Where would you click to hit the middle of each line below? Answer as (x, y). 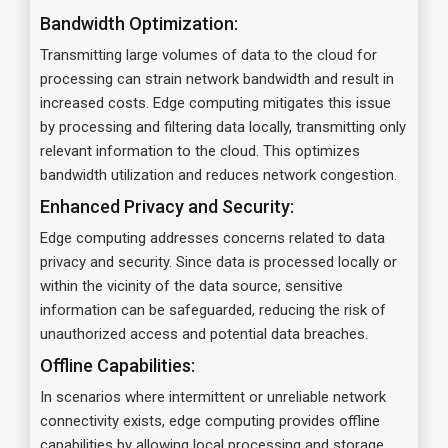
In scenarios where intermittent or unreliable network (213, 396)
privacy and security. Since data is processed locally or (218, 261)
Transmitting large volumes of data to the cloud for (208, 54)
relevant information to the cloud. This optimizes (200, 150)
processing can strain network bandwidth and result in (217, 78)
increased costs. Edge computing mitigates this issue (215, 102)
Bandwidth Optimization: (139, 23)
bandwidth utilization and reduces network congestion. (218, 174)
